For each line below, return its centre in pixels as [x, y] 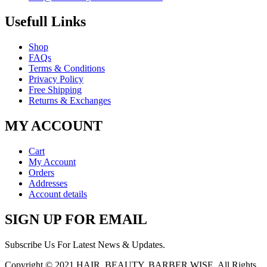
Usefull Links [45, 22]
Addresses [48, 184]
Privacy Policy [56, 79]
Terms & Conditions [67, 69]
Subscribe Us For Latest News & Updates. [85, 245]
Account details [58, 194]
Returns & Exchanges [70, 101]
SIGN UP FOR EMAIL [76, 220]
